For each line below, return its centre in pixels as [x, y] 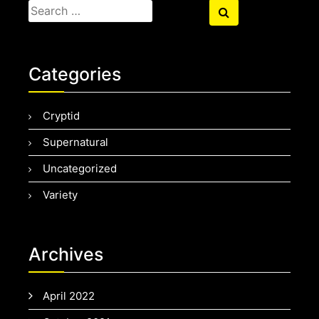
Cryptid [61, 116]
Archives [66, 255]
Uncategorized [80, 169]
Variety [60, 195]
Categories [75, 74]
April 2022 [69, 296]
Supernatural [75, 142]
